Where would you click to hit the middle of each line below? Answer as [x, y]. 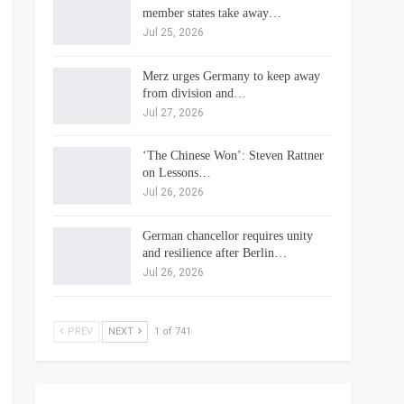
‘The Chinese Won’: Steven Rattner [233, 156]
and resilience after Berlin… [214, 252]
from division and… [194, 93]
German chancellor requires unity [227, 235]
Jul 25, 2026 [173, 32]
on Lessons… [176, 173]
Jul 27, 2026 [173, 112]
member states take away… [211, 13]
